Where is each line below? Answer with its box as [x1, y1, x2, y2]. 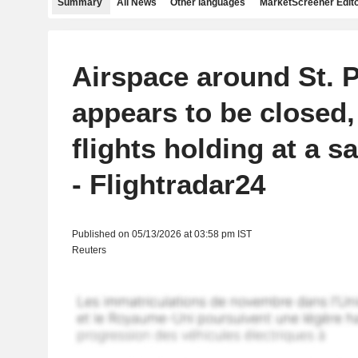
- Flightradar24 [71, 169, 265, 200]
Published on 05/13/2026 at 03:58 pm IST [71, 229, 252, 240]
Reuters [71, 245, 106, 256]
